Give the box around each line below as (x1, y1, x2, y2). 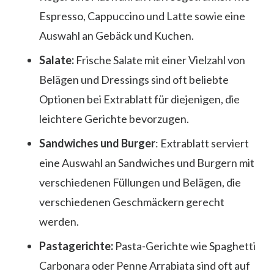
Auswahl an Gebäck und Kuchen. (39, 28, 194, 42)
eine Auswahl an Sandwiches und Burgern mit (39, 155, 254, 169)
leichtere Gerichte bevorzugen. (39, 111, 189, 125)
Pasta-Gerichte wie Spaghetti (113, 239, 256, 253)
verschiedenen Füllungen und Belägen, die (39, 175, 241, 189)
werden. (39, 214, 79, 228)
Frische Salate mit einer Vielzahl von (74, 53, 245, 67)
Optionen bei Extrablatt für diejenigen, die (39, 92, 240, 106)
